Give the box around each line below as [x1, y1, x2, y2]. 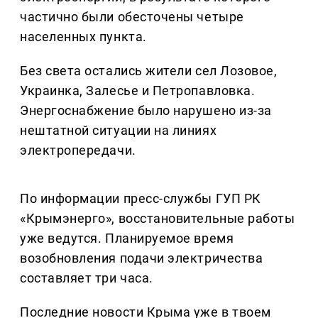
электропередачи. [20, 143, 136, 158]
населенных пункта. [20, 29, 147, 45]
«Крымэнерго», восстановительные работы [20, 211, 295, 226]
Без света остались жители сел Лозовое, [20, 63, 278, 79]
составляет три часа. [20, 270, 153, 286]
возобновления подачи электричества [20, 251, 263, 266]
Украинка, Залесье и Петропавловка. [20, 83, 256, 99]
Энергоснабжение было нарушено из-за [20, 103, 272, 119]
